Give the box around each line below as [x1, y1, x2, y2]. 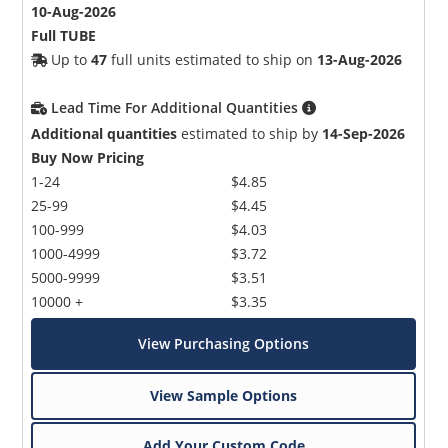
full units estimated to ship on [107, 49, 318, 69]
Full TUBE [31, 25, 97, 45]
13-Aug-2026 [317, 49, 403, 69]
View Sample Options [150, 385, 298, 405]
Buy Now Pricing [31, 147, 145, 167]
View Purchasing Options [138, 333, 310, 353]
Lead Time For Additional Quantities [51, 97, 303, 117]
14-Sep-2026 [322, 123, 406, 143]
